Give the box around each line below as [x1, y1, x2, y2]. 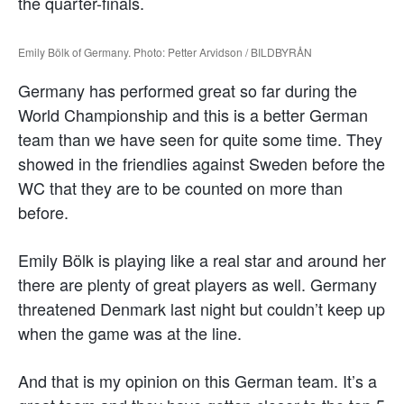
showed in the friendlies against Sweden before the [18, 151, 385, 175]
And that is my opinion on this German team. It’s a [18, 368, 377, 392]
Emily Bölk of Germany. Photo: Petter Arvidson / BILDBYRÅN [18, 43, 312, 60]
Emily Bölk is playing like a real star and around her [18, 247, 386, 271]
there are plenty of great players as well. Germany [18, 271, 377, 296]
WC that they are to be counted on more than [18, 175, 343, 199]
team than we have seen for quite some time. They [18, 126, 382, 151]
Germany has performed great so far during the [18, 78, 357, 102]
